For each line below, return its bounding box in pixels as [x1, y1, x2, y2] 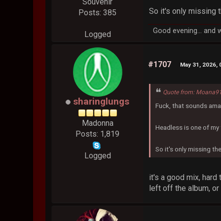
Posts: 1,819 [75, 129, 120, 139]
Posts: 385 [78, 8, 117, 18]
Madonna [81, 118, 113, 128]
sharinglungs [73, 96, 130, 108]
